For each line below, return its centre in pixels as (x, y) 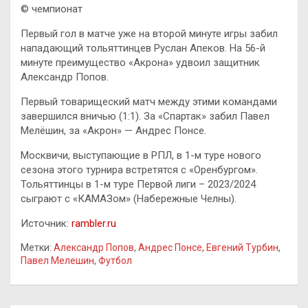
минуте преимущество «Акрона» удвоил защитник (140, 62)
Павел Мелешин (57, 260)
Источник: (46, 223)
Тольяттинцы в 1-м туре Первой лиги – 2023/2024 (138, 184)
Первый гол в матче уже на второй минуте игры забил (149, 33)
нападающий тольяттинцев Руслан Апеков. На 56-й (143, 48)
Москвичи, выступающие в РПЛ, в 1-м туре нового (141, 155)
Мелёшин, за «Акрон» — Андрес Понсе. (113, 130)
